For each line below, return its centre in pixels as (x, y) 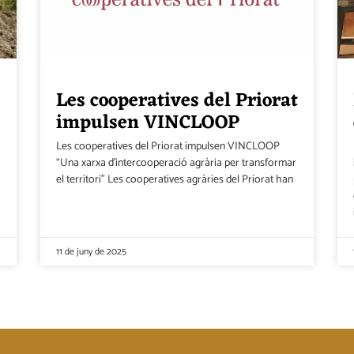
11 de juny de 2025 (91, 251)
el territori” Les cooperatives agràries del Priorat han (174, 179)
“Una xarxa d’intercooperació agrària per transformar (176, 163)
